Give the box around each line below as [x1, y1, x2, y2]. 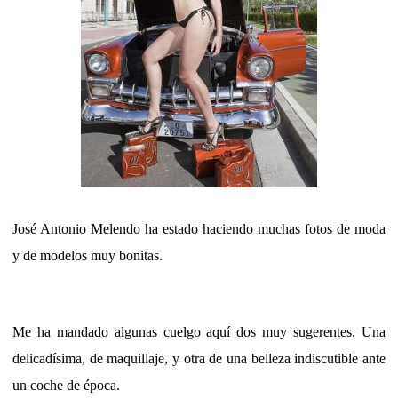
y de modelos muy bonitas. [12, 247, 163, 263]
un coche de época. [12, 378, 120, 394]
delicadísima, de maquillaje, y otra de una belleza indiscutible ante [12, 351, 386, 367]
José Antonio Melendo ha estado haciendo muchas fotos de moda [12, 220, 386, 236]
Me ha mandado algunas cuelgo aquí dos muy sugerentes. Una [12, 324, 386, 340]
